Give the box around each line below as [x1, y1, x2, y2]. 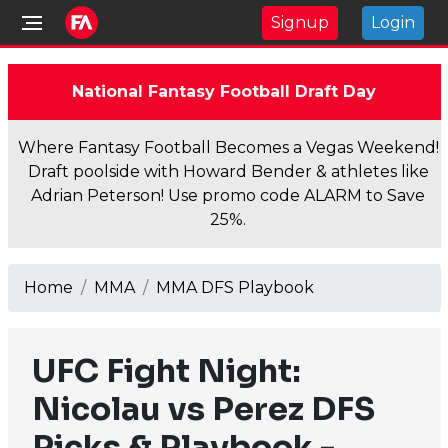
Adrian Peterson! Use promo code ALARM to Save [31, 186, 425, 205]
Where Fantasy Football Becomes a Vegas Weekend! [17, 138, 439, 157]
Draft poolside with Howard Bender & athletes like [27, 162, 429, 181]
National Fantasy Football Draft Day [72, 82, 376, 101]
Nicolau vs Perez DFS [31, 389, 375, 429]
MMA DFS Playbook [155, 278, 314, 297]
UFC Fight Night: [31, 351, 301, 391]
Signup [271, 12, 329, 32]
